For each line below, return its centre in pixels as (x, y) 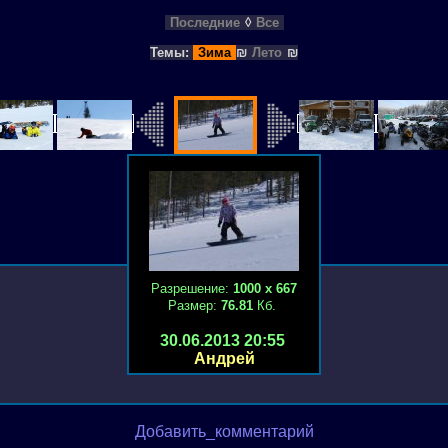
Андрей (224, 358)
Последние (204, 22)
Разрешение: (192, 288)
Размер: (194, 305)
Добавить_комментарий (224, 431)
